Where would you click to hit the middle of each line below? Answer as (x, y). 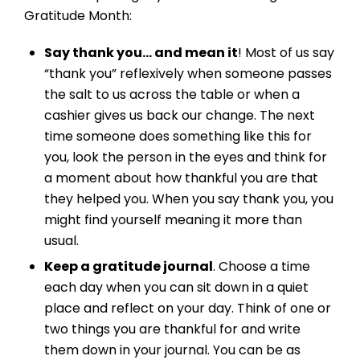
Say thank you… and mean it (141, 53)
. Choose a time (262, 267)
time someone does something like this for (178, 137)
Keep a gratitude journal (129, 267)
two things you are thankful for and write (172, 329)
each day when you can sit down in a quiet (176, 288)
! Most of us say (286, 53)
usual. (61, 241)
